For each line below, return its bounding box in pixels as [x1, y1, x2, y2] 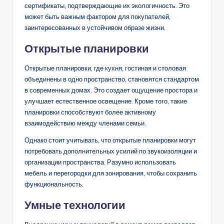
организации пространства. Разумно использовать [24, 158, 176, 166]
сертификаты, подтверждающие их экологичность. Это [24, 1, 189, 10]
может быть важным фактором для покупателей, [24, 12, 170, 21]
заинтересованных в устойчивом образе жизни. [24, 23, 165, 32]
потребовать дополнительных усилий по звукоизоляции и [24, 147, 197, 155]
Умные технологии [24, 198, 125, 212]
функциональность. [24, 180, 83, 188]
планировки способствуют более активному [24, 108, 156, 116]
